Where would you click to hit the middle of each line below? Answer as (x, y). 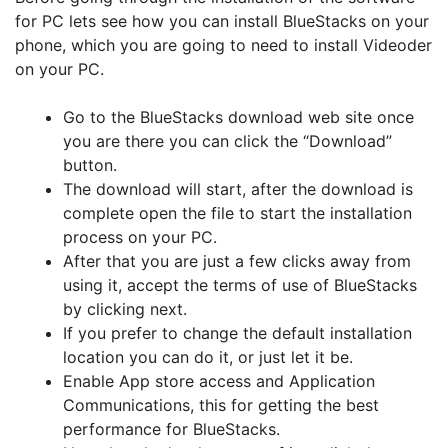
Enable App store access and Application (219, 381)
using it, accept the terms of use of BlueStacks (240, 285)
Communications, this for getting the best (221, 405)
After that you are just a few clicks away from (237, 261)
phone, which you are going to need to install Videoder (223, 45)
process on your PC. (142, 237)
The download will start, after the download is (238, 189)
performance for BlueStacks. (174, 429)
